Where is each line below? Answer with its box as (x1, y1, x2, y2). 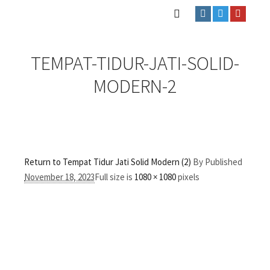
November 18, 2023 (24, 171, 95, 183)
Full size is (95, 171, 134, 183)
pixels (176, 171, 199, 183)
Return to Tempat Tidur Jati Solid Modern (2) (24, 156, 191, 168)
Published (205, 156, 242, 168)
